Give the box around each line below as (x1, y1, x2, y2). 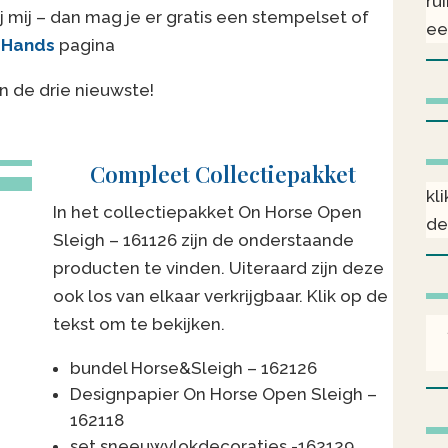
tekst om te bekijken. (53, 314, 226, 335)
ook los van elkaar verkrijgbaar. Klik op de (53, 286, 389, 307)
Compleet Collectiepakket (90, 159, 357, 190)
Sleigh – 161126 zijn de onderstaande (53, 230, 355, 251)
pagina (55, 35, 115, 56)
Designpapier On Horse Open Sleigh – (70, 384, 378, 405)
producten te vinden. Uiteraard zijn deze (53, 258, 385, 279)
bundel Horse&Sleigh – (70, 358, 262, 379)
